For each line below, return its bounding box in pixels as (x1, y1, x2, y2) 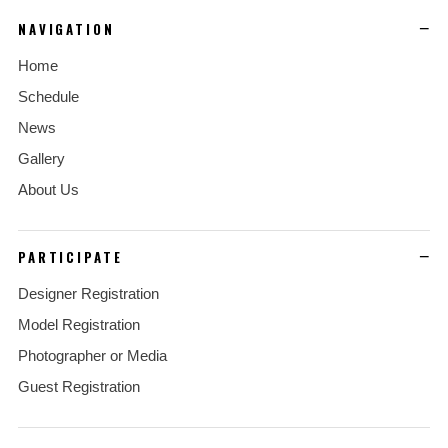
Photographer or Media (18, 347, 167, 365)
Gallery (18, 150, 65, 168)
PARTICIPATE (18, 246, 123, 267)
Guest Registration (18, 378, 140, 396)
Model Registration (18, 316, 140, 334)
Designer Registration (18, 285, 159, 303)
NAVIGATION (18, 18, 115, 39)
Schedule (18, 88, 79, 106)
